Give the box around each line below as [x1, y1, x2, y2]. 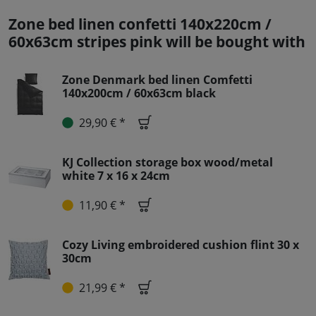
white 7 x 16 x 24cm [62, 168, 170, 184]
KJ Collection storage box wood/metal [62, 154, 273, 171]
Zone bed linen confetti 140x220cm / [8, 14, 272, 35]
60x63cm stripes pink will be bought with [8, 32, 305, 52]
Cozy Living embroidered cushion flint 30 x [62, 237, 299, 253]
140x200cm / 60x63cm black [62, 85, 216, 102]
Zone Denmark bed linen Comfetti [62, 72, 253, 88]
